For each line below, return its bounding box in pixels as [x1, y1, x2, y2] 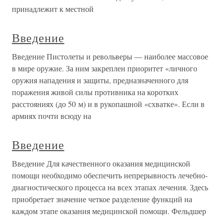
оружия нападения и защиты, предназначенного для [12, 75, 188, 85]
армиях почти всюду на [12, 111, 91, 121]
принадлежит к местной [12, 3, 94, 14]
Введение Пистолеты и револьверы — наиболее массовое [12, 51, 208, 61]
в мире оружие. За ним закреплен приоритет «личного [12, 63, 197, 73]
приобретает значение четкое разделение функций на [12, 194, 192, 204]
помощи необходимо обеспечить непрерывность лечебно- [12, 170, 208, 180]
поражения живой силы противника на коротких [12, 87, 178, 97]
